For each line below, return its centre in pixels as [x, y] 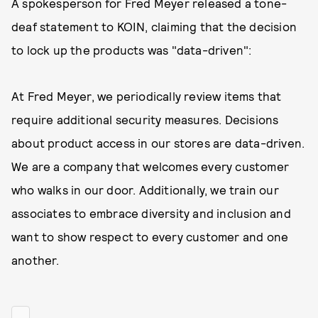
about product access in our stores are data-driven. [158, 143]
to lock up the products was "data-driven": [133, 50]
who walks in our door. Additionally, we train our [145, 190]
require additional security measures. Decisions [145, 119]
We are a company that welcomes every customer [150, 166]
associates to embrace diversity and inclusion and [151, 213]
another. [35, 260]
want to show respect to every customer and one [150, 236]
